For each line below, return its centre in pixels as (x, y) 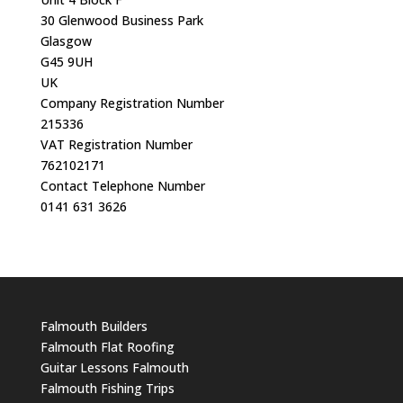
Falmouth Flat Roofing (107, 347)
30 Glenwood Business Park (121, 20)
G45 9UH (66, 62)
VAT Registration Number (116, 144)
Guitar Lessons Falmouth (114, 367)
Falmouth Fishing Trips (107, 388)
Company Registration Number (132, 103)
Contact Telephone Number (122, 186)
